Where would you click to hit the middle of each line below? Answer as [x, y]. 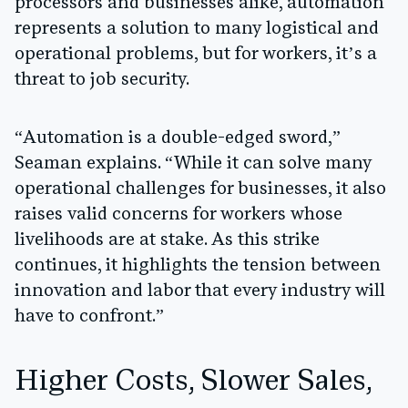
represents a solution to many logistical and [197, 29]
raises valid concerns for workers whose [178, 214]
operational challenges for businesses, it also [200, 189]
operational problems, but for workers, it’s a [196, 54]
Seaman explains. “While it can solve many [193, 163]
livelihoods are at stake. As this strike [167, 240]
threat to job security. [102, 80]
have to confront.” [89, 316]
